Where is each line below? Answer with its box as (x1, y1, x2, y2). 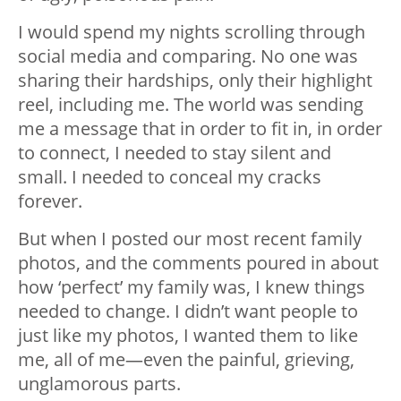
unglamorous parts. (18, 371, 181, 397)
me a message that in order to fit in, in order (18, 116, 382, 141)
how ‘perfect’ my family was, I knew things (18, 275, 365, 300)
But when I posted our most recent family (18, 226, 362, 252)
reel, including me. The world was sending (18, 92, 363, 117)
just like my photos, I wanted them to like (18, 323, 358, 348)
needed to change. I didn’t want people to (18, 299, 358, 324)
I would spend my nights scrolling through (18, 20, 365, 45)
